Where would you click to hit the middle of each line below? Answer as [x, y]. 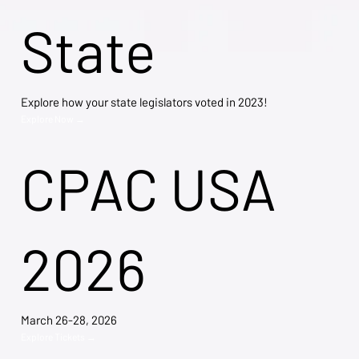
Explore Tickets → [58, 336]
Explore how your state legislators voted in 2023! [144, 101]
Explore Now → [52, 118]
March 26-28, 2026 [69, 319]
